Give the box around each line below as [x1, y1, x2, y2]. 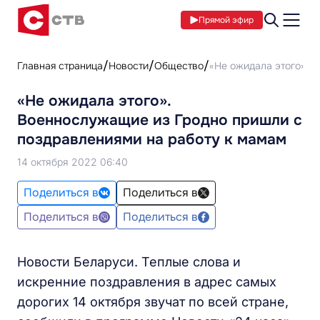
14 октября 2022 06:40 [17, 156, 128, 168]
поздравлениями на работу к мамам [17, 130, 286, 149]
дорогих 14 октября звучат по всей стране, [17, 294, 289, 309]
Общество [154, 59, 204, 72]
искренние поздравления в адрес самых [17, 274, 276, 289]
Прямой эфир [199, 14, 254, 26]
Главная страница [17, 59, 103, 72]
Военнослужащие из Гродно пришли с [17, 111, 302, 129]
